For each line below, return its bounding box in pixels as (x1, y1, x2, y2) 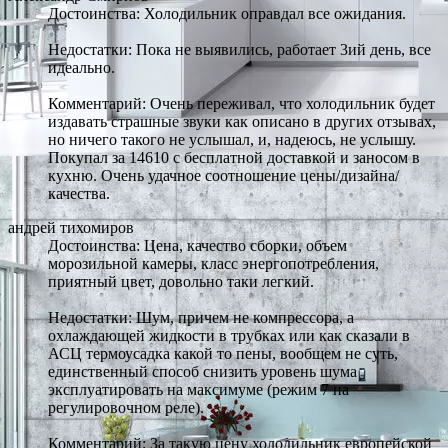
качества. (48, 184, 110, 202)
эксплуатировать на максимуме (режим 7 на (48, 380, 349, 398)
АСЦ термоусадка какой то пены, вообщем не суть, (48, 344, 398, 362)
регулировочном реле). (48, 398, 204, 416)
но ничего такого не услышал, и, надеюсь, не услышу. (48, 130, 416, 148)
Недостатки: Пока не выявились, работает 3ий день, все (48, 40, 431, 58)
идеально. (48, 58, 115, 76)
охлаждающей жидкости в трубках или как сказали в (48, 326, 410, 344)
